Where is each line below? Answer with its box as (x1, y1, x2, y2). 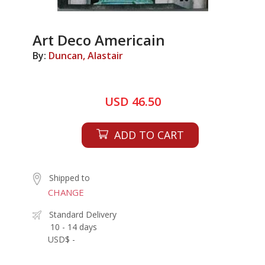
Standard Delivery (49, 208, 117, 220)
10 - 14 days (50, 221, 97, 232)
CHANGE (48, 186, 84, 198)
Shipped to (49, 172, 90, 183)
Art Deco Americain (33, 30, 165, 50)
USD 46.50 (104, 93, 161, 109)
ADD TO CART (114, 128, 184, 142)
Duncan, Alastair (49, 49, 123, 62)
